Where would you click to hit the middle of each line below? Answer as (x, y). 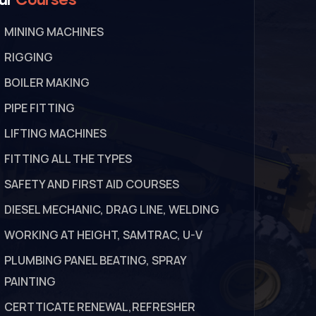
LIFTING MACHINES (56, 134)
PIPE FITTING (40, 108)
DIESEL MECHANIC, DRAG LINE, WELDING (112, 210)
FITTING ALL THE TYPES (68, 159)
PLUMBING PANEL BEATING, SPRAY (96, 261)
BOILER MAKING (47, 83)
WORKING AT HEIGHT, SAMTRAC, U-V (104, 235)
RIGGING (29, 57)
